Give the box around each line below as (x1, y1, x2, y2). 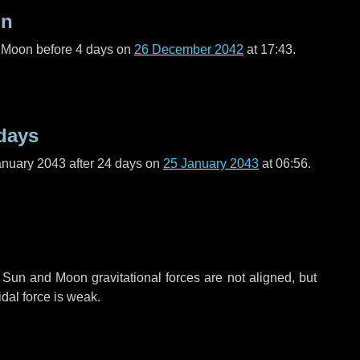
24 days (97, 157, 142, 170)
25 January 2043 (163, 157, 259, 170)
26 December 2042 (134, 43, 243, 56)
